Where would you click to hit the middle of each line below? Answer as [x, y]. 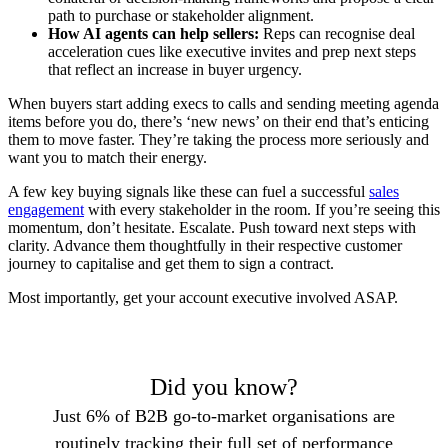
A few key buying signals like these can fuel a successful [188, 191]
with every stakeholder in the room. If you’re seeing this [262, 209]
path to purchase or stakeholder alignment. [181, 15]
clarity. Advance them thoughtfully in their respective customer [205, 245]
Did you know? [224, 386]
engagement [46, 209]
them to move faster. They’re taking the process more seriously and [218, 139]
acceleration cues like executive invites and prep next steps [232, 51]
